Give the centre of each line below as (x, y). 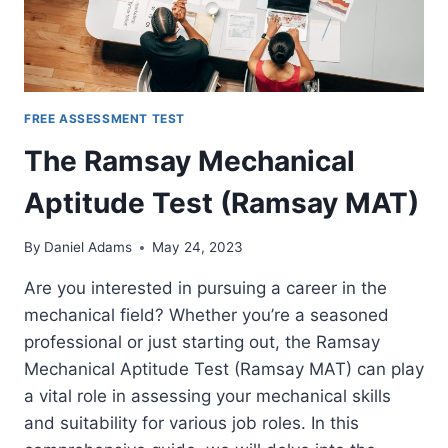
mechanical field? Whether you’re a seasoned (206, 315)
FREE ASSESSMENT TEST (104, 118)
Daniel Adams (88, 247)
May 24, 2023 (198, 247)
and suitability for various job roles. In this (191, 423)
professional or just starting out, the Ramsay (202, 342)
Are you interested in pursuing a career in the (205, 288)
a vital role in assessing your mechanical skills (207, 396)
